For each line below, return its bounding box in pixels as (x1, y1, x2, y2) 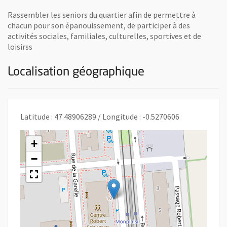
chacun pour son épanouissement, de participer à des (8, 20, 190, 30)
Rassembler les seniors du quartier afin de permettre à (8, 9, 196, 20)
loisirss (8, 41, 32, 52)
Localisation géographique (8, 66, 144, 79)
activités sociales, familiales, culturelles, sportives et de (8, 30, 201, 41)
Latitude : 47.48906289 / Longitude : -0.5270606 (20, 111, 179, 122)
